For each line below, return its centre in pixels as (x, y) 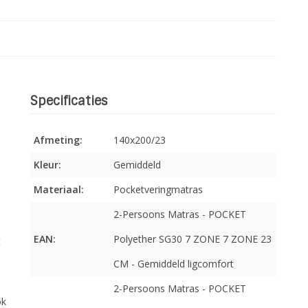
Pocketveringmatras (158, 190)
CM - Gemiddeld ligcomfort (174, 264)
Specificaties (69, 101)
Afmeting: (58, 140)
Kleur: (47, 165)
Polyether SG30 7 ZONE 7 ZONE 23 (193, 239)
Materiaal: (59, 190)
